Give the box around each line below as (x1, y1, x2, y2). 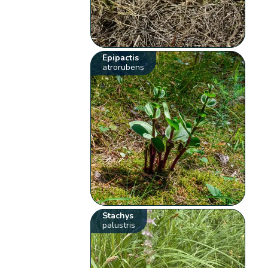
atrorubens (102, 62, 145, 74)
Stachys (102, 210, 134, 222)
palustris (102, 220, 136, 232)
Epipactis (102, 52, 139, 64)
